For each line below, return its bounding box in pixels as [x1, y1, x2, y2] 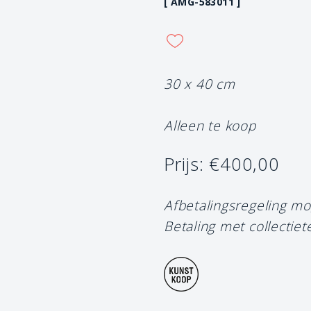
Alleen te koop [164, 115, 256, 135]
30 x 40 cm [164, 74, 235, 93]
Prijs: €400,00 [164, 151, 280, 176]
